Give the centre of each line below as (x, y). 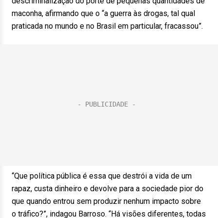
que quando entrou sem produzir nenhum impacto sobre (106, 201)
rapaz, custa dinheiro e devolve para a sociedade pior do (108, 189)
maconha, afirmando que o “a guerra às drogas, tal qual (103, 13)
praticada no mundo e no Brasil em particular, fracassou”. (107, 26)
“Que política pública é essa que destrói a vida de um (102, 176)
